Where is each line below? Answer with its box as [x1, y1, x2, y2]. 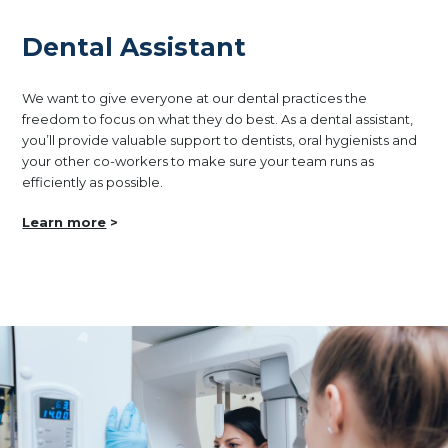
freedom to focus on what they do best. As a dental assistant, [22, 110, 414, 127]
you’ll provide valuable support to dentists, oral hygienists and [22, 131, 418, 148]
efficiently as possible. [22, 173, 164, 190]
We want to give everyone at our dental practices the [22, 89, 368, 106]
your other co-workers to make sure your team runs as [22, 152, 375, 169]
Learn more [22, 214, 107, 231]
